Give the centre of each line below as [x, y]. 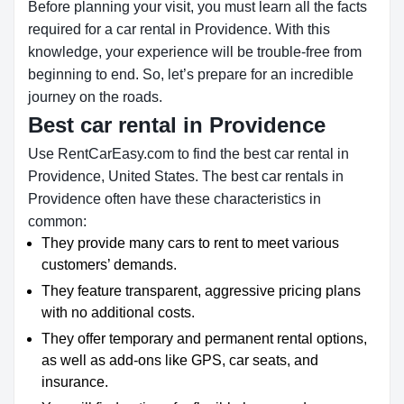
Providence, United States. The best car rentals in [186, 176]
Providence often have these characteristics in [174, 199]
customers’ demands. [109, 265]
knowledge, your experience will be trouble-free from [195, 52]
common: [57, 221]
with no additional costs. [118, 312]
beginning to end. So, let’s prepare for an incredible [191, 74]
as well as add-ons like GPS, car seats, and [180, 360]
